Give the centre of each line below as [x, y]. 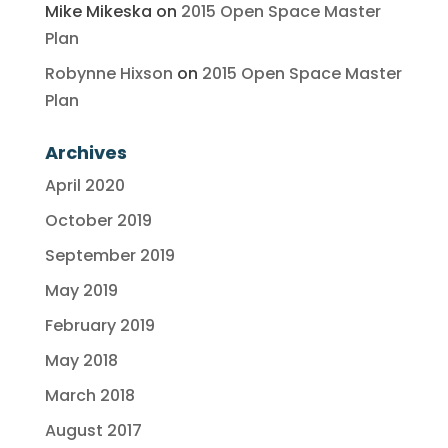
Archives [85, 152]
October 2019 [98, 220]
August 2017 [93, 430]
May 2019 [81, 290]
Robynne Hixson [108, 73]
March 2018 [89, 395]
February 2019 [99, 325]
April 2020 [84, 185]
